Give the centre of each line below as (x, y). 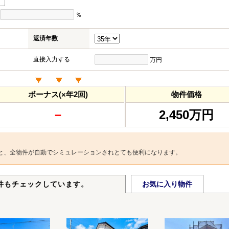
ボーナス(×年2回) (58, 94)
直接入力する (52, 59)
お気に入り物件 (167, 184)
